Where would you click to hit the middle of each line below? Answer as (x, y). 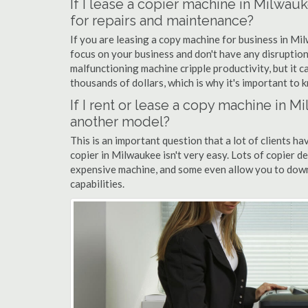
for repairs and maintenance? (162, 21)
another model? (120, 122)
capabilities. (97, 184)
